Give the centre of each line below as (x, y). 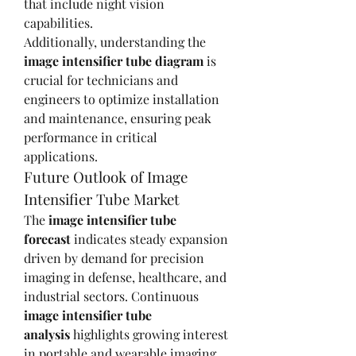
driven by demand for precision (114, 257)
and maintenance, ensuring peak (118, 118)
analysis (47, 334)
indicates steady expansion (149, 238)
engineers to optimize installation (122, 99)
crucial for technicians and (101, 79)
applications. (61, 156)
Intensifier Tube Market (102, 199)
